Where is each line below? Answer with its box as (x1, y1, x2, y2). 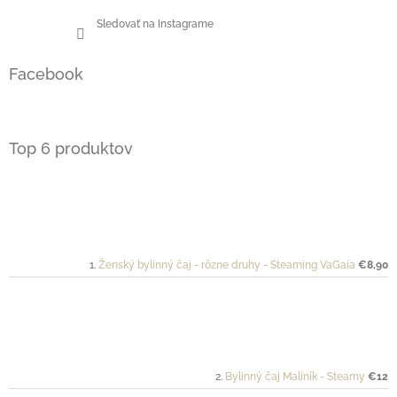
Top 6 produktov (9, 139, 133, 159)
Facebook (9, 65, 83, 84)
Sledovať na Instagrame (97, 18, 214, 31)
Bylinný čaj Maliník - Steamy (225, 370, 365, 384)
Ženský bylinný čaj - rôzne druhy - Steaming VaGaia (98, 259, 355, 272)
